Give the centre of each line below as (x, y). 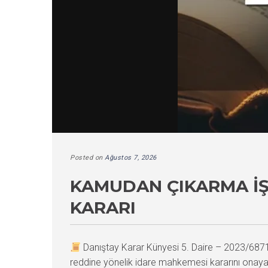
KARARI (103, 208)
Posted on (87, 158)
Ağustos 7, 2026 (131, 158)
